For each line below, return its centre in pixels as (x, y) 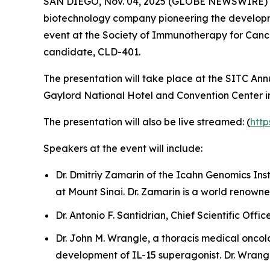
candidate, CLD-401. (92, 52)
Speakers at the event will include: (123, 149)
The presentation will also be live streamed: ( (147, 122)
